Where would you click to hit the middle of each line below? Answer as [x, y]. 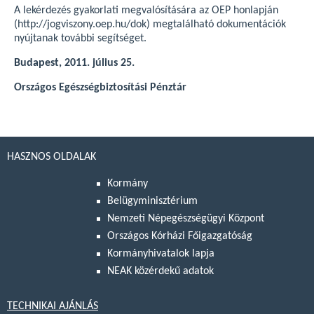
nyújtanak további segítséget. [80, 39]
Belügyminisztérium [152, 202]
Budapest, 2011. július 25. [74, 63]
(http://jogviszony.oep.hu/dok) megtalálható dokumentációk [150, 25]
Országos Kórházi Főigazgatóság [180, 237]
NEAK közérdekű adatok [161, 272]
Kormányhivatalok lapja [161, 254]
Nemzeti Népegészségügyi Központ [186, 219]
